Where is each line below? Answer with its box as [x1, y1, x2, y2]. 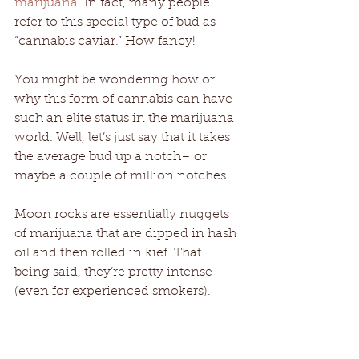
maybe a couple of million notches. [14, 169, 232, 183]
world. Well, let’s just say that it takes [14, 131, 233, 144]
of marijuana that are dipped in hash [14, 227, 240, 240]
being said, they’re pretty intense [14, 265, 216, 279]
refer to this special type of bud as [14, 15, 219, 29]
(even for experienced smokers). [14, 284, 214, 298]
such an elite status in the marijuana [14, 111, 237, 125]
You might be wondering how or [14, 73, 218, 87]
